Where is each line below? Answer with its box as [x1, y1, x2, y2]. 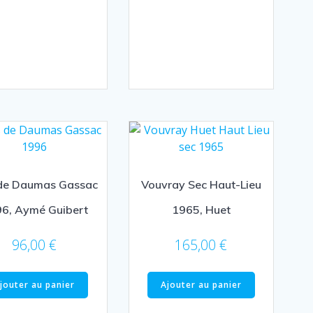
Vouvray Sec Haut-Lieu [140, 177, 261, 191]
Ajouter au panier [160, 279, 242, 291]
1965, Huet [171, 202, 231, 217]
